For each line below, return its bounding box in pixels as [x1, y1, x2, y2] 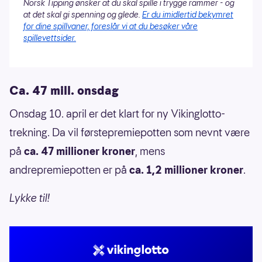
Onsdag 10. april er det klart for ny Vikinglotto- [9, 106, 225, 121]
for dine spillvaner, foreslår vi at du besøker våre [23, 20, 198, 32]
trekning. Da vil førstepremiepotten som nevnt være [9, 125, 250, 140]
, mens [135, 143, 165, 158]
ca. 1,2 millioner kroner [127, 162, 243, 177]
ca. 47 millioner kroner [24, 143, 135, 158]
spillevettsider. [23, 32, 76, 44]
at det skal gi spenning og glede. [23, 8, 142, 20]
